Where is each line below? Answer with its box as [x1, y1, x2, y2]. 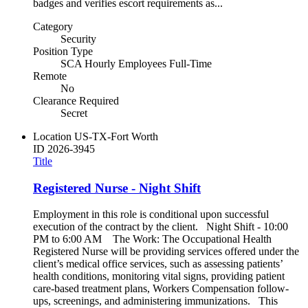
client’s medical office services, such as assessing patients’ [33, 258, 283, 270]
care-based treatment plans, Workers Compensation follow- [33, 283, 289, 295]
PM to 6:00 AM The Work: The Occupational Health [33, 233, 272, 245]
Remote [33, 70, 67, 82]
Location [33, 131, 71, 142]
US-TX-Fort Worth [74, 131, 158, 142]
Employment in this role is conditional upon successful [33, 208, 269, 221]
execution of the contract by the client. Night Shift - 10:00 [33, 221, 288, 233]
